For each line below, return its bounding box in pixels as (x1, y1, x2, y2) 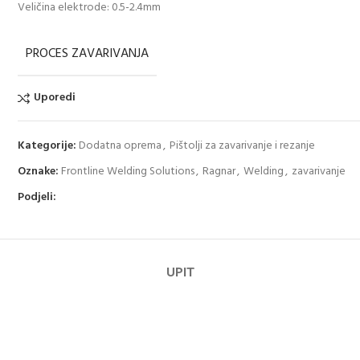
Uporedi (33, 88, 76, 107)
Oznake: (18, 162, 59, 181)
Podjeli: (18, 187, 57, 207)
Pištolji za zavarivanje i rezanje (170, 136, 316, 155)
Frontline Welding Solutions (61, 162, 195, 181)
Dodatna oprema (79, 136, 162, 155)
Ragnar (202, 162, 236, 181)
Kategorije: (18, 136, 77, 155)
